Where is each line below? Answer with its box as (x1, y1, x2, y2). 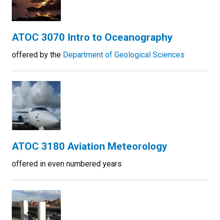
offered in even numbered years (12, 159, 122, 168)
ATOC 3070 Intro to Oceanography (12, 31, 172, 43)
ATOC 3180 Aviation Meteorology (12, 140, 167, 152)
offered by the (12, 50, 63, 59)
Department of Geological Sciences (63, 50, 185, 59)
